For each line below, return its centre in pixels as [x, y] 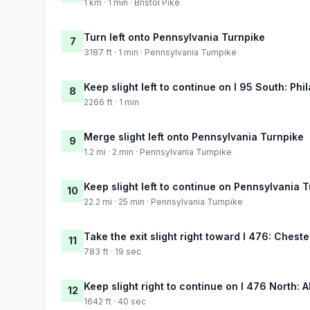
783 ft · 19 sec [112, 251]
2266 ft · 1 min [111, 102]
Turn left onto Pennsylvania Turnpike [174, 37]
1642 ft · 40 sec [115, 301]
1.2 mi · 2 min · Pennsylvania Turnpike [158, 152]
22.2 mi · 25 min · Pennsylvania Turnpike [163, 201]
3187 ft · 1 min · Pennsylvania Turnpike [160, 52]
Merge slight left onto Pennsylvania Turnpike [194, 136]
